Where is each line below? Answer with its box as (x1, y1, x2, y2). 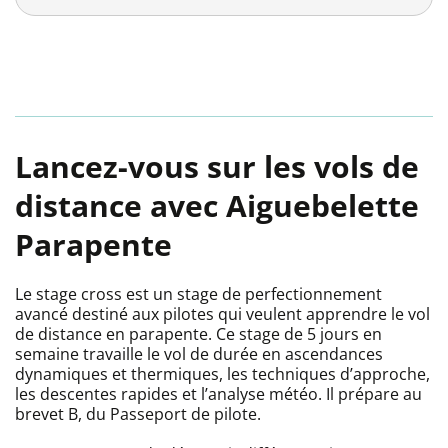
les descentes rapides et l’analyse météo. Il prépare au (15, 383, 422, 406)
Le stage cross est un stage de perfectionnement (15, 283, 382, 306)
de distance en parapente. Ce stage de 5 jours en (15, 323, 382, 346)
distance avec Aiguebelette (15, 185, 419, 227)
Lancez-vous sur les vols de (15, 146, 419, 188)
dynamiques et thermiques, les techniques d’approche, (15, 363, 430, 386)
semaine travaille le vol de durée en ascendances (15, 343, 383, 366)
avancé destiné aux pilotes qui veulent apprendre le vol (15, 303, 430, 326)
